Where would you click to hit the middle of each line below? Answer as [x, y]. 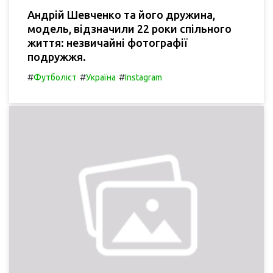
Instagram [144, 77]
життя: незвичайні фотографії [107, 42]
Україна [101, 77]
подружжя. [57, 56]
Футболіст [55, 77]
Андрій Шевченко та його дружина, [121, 14]
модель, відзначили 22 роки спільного [129, 28]
